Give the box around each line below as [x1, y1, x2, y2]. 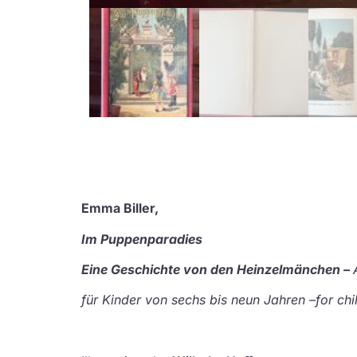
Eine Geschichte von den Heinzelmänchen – [81, 261, 353, 278]
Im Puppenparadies [81, 230, 202, 247]
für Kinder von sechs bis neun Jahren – [81, 292, 316, 308]
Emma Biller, [81, 200, 159, 217]
